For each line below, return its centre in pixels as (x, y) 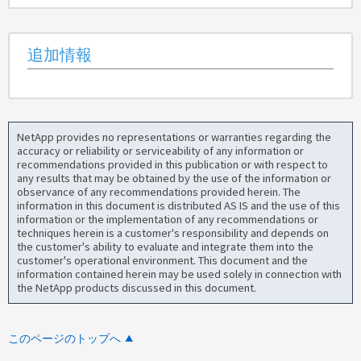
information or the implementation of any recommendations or (168, 220)
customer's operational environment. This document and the (163, 261)
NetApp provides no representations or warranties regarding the (174, 137)
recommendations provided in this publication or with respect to (173, 165)
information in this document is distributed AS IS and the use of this (179, 206)
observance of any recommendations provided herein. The (159, 192)
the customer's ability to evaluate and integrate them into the (166, 247)
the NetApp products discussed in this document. (137, 288)
